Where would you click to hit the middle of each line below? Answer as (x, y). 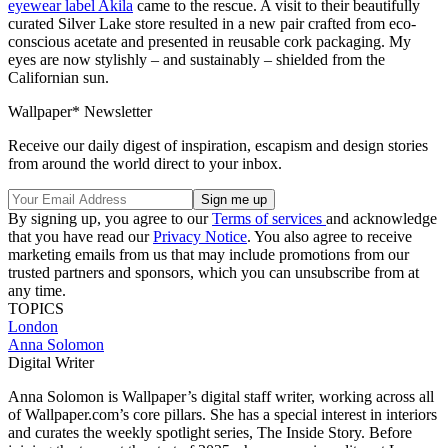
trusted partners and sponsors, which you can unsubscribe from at (213, 273)
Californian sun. (58, 78)
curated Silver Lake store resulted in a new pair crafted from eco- (212, 24)
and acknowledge (381, 219)
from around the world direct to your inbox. (145, 164)
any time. (37, 291)
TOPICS (36, 309)
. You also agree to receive (329, 237)
